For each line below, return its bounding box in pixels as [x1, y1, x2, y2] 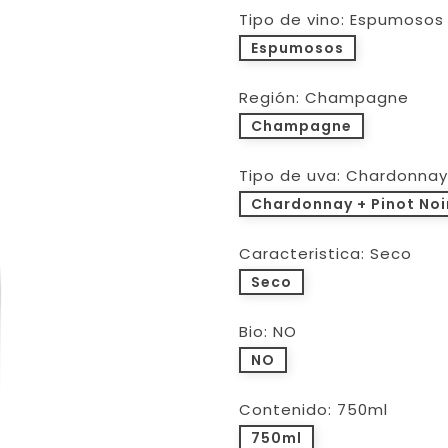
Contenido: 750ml [239, 399, 388, 420]
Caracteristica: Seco [239, 243, 412, 264]
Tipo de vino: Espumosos [239, 9, 444, 30]
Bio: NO [239, 321, 297, 342]
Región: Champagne [239, 87, 409, 108]
